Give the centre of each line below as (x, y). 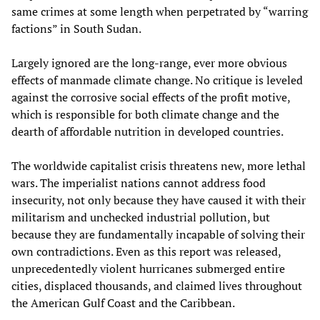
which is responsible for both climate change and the (145, 115)
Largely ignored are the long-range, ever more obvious (149, 63)
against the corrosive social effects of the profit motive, (151, 97)
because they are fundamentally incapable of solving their (158, 235)
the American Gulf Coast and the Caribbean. (123, 303)
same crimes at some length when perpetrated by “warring (160, 12)
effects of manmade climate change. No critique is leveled (157, 80)
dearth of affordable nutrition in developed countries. (147, 132)
